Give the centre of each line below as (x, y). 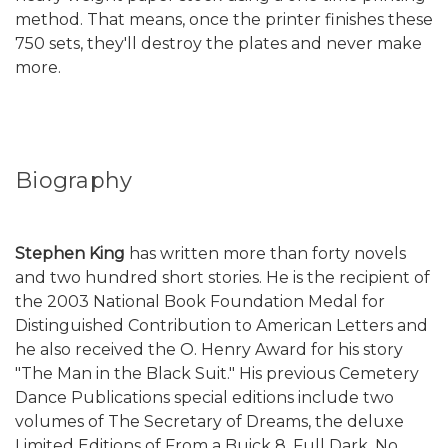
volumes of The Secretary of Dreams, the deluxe (209, 421)
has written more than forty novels (265, 253)
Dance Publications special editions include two (204, 397)
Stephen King (70, 253)
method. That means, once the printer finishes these (224, 19)
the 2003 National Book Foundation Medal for (200, 301)
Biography (74, 180)
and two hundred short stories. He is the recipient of (222, 277)
